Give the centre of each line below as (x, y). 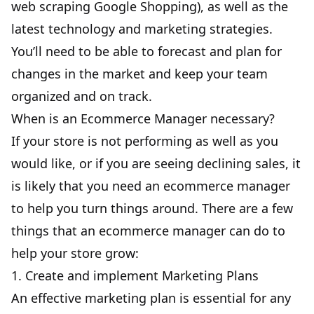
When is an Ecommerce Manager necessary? (143, 118)
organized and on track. (82, 96)
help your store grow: (75, 253)
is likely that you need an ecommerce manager (151, 186)
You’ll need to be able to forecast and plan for (146, 51)
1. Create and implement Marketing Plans (135, 275)
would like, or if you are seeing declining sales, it (156, 163)
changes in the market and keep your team (139, 74)
